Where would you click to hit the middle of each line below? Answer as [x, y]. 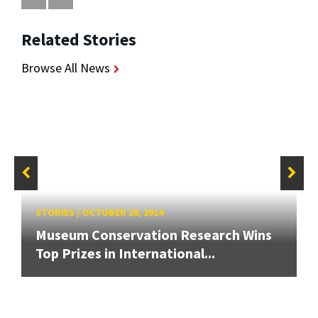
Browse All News [66, 68]
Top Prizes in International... [125, 253]
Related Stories [79, 40]
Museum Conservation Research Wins [154, 235]
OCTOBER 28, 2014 [123, 213]
